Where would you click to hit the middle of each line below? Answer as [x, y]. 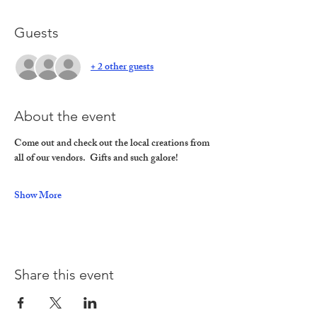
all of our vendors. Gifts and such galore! [96, 159]
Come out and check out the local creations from [113, 144]
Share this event [64, 275]
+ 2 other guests [122, 67]
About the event [65, 116]
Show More [38, 196]
